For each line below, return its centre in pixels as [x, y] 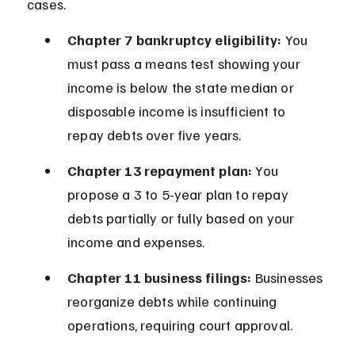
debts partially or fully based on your [183, 218]
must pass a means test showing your [185, 64]
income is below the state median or [182, 88]
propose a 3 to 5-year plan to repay [179, 195]
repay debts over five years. [155, 135]
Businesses [289, 278]
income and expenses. [136, 242]
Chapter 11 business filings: [160, 278]
